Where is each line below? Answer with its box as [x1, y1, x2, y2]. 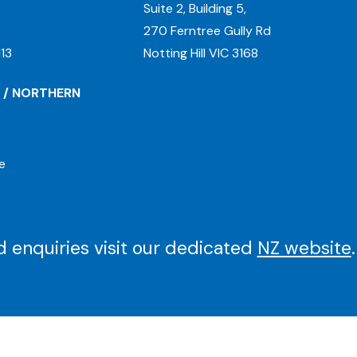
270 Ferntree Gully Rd [143, 22, 272, 39]
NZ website [257, 236, 351, 261]
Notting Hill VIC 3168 [143, 44, 259, 61]
